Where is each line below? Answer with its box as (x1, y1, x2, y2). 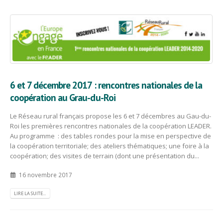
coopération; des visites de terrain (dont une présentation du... (10, 151, 199, 160)
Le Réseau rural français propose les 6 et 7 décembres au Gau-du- (10, 111, 211, 120)
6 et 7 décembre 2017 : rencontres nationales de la (10, 79, 203, 92)
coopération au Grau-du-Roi (10, 91, 115, 104)
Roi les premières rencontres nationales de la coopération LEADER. (10, 121, 212, 130)
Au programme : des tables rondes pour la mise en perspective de (10, 131, 211, 140)
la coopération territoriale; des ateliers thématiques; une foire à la (10, 141, 209, 150)
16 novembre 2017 (18, 171, 72, 179)
